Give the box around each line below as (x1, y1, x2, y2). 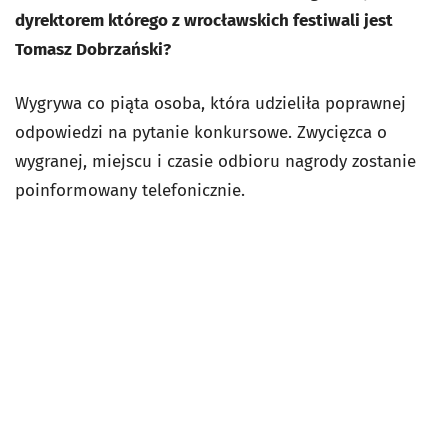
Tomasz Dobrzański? (15, 39, 183, 60)
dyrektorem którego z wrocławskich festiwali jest (15, 10, 393, 31)
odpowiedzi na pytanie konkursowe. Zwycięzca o (15, 122, 387, 143)
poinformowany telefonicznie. (15, 180, 245, 201)
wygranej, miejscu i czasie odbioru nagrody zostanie (15, 151, 416, 172)
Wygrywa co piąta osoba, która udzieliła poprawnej (15, 93, 406, 114)
